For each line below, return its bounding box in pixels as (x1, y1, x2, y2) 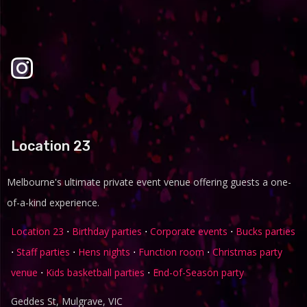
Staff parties (16, 245, 71, 258)
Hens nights (78, 245, 131, 258)
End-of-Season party (153, 265, 245, 279)
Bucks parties (236, 224, 296, 238)
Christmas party (212, 245, 283, 258)
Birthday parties (72, 224, 143, 238)
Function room (138, 245, 205, 258)
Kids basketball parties (46, 265, 145, 279)
